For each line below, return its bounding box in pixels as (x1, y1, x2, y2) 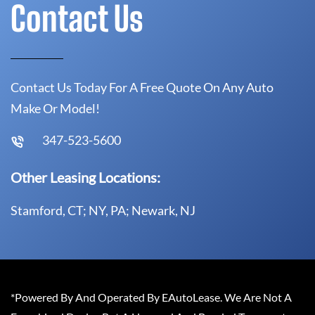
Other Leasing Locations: (11, 169, 160, 186)
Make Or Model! (11, 101, 100, 116)
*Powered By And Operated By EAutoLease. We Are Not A (11, 290, 292, 304)
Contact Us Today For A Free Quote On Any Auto (11, 79, 274, 95)
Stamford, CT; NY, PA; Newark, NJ (11, 202, 195, 218)
